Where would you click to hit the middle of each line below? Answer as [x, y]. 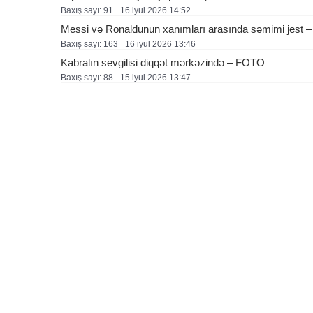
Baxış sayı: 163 [89, 44]
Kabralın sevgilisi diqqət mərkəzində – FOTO [163, 63]
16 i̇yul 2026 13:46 [160, 44]
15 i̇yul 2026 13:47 [155, 78]
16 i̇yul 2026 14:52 [155, 10]
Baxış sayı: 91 [87, 10]
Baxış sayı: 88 [87, 78]
